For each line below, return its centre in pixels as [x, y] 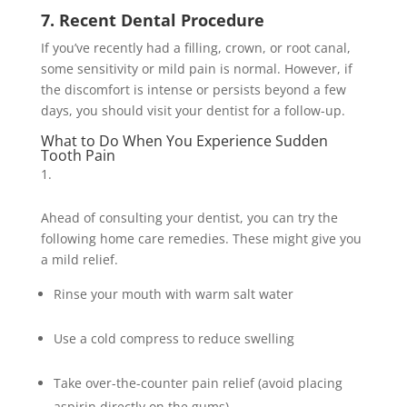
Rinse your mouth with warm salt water [173, 294]
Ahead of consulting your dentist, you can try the [189, 218]
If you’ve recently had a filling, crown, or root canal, [195, 48]
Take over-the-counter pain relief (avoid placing [198, 383]
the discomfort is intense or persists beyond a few [193, 90]
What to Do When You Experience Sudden [184, 141]
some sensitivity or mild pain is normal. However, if [196, 69]
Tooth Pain [78, 156]
